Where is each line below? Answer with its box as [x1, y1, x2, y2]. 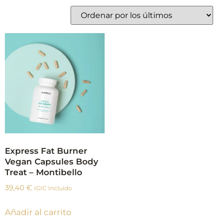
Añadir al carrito [5, 207, 72, 217]
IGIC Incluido [34, 184, 72, 192]
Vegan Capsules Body [5, 157, 98, 167]
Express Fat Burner [5, 146, 87, 156]
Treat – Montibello [5, 167, 82, 178]
